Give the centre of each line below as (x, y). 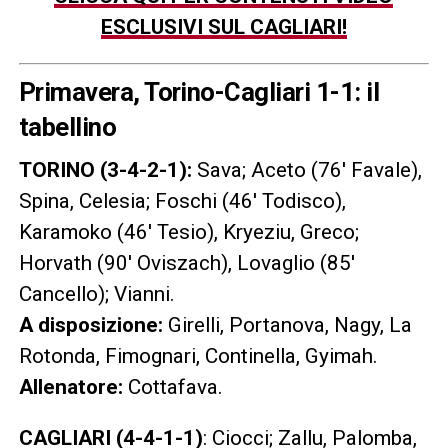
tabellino (67, 127)
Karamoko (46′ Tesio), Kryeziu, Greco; (188, 232)
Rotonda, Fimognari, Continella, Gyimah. (198, 356)
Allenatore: (70, 387)
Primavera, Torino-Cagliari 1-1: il (199, 92)
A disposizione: (90, 325)
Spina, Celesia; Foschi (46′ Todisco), (182, 201)
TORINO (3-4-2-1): (105, 170)
